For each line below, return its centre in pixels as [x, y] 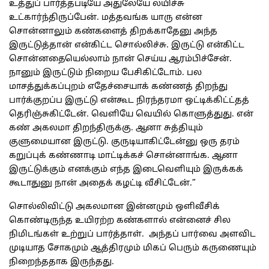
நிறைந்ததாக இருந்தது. [62, 262]
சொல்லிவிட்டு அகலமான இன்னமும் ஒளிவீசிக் [114, 207]
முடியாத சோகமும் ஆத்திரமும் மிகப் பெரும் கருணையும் [133, 249]
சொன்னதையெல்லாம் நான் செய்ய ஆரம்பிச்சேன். [120, 59]
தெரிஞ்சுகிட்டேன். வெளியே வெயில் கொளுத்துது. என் [131, 115]
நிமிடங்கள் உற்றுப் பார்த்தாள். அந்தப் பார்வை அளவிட [132, 235]
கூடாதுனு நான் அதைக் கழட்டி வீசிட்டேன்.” [102, 184]
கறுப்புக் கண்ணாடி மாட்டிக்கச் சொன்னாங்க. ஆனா [123, 156]
